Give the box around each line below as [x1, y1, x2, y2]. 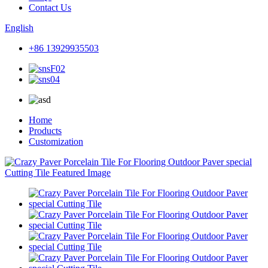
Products [29, 126, 62, 136]
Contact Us [29, 2, 71, 13]
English [5, 23, 33, 33]
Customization [29, 136, 83, 147]
